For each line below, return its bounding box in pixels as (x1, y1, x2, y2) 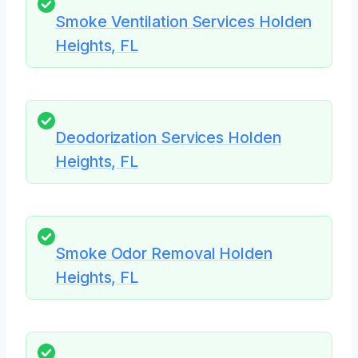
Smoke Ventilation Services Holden (55, 11, 312, 31)
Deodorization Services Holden (55, 127, 281, 147)
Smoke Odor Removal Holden (55, 244, 272, 264)
